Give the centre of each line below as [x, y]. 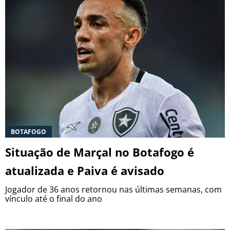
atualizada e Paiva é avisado [85, 170]
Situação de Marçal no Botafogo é [100, 152]
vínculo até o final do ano [54, 198]
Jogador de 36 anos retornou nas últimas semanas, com [113, 189]
